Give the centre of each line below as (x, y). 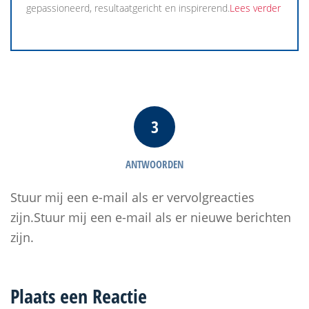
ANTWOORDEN (154, 165)
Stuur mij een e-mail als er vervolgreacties (132, 198)
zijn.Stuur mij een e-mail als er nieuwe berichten (151, 218)
